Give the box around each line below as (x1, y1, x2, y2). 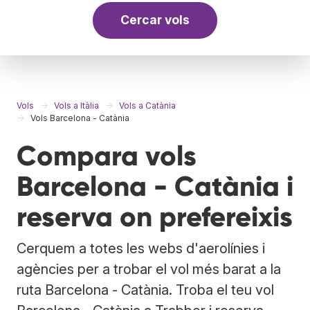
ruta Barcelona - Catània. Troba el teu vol (17, 281, 274, 298)
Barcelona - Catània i (17, 169, 293, 203)
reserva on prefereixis (17, 199, 293, 234)
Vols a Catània (119, 100, 176, 111)
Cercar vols (120, 12, 190, 28)
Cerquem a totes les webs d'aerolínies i (17, 239, 265, 257)
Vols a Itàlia (54, 100, 99, 111)
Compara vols (17, 138, 197, 173)
